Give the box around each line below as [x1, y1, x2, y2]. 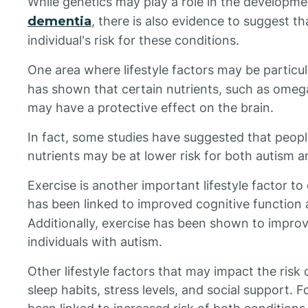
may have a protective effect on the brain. [27, 100, 274, 115]
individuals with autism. [27, 234, 162, 250]
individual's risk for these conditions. [27, 33, 239, 48]
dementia [27, 14, 91, 30]
